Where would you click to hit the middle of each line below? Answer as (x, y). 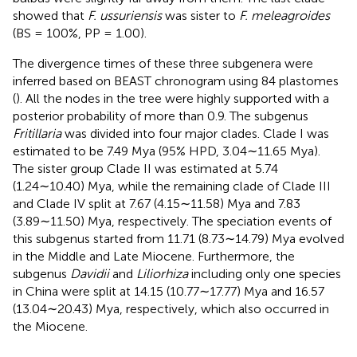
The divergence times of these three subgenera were (163, 63)
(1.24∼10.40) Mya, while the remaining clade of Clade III (172, 186)
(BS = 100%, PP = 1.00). (80, 33)
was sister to (200, 15)
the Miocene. (50, 326)
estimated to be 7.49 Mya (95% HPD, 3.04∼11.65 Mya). (167, 151)
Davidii (90, 273)
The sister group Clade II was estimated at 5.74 (145, 168)
